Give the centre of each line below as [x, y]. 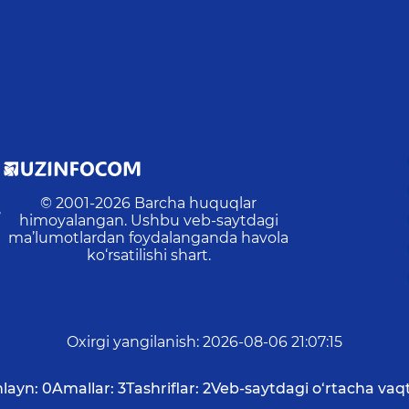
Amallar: [83, 389]
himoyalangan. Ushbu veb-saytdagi [148, 221]
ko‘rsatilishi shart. [148, 256]
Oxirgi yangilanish [131, 342]
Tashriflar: [163, 389]
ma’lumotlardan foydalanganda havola [149, 238]
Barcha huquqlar [196, 204]
